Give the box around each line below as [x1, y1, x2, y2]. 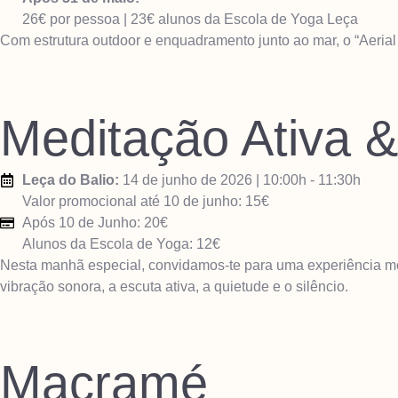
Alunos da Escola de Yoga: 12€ [22, 235, 220, 251]
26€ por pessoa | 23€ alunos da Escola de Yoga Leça [22, 12, 358, 28]
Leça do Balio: [22, 171, 119, 187]
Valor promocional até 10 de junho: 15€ [22, 193, 269, 209]
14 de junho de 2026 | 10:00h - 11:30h [119, 171, 361, 187]
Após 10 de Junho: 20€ [22, 214, 168, 230]
